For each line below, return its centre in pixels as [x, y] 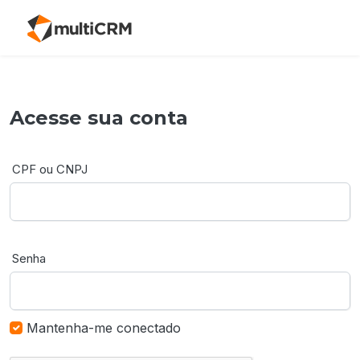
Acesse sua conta [99, 117]
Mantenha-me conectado [104, 327]
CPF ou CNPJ [50, 169]
